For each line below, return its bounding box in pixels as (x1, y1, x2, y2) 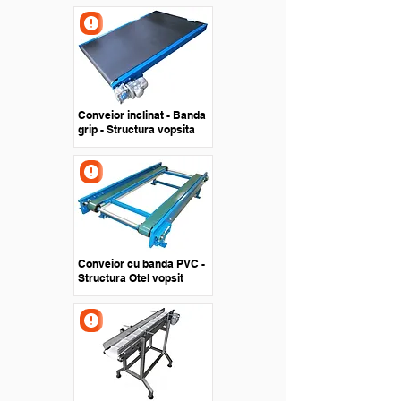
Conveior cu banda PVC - (78, 257, 205, 270)
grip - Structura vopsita (78, 123, 195, 136)
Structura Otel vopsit (78, 271, 183, 285)
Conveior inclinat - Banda (78, 108, 206, 122)
